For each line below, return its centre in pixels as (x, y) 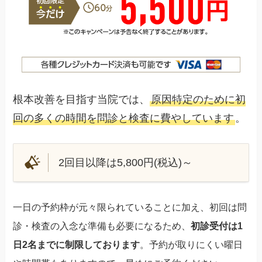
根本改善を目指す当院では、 (82, 100)
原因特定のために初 (199, 100)
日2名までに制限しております (77, 244)
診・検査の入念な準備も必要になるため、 (102, 225)
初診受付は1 (217, 225)
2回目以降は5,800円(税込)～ (125, 162)
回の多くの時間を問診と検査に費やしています (124, 118)
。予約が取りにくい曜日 (192, 244)
